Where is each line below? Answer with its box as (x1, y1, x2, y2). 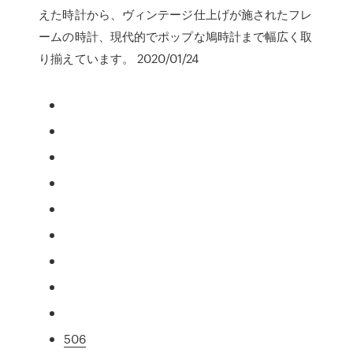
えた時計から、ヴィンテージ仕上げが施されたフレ (39, 6, 313, 23)
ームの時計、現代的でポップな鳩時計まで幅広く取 (39, 28, 313, 45)
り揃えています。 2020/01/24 (39, 50, 199, 67)
